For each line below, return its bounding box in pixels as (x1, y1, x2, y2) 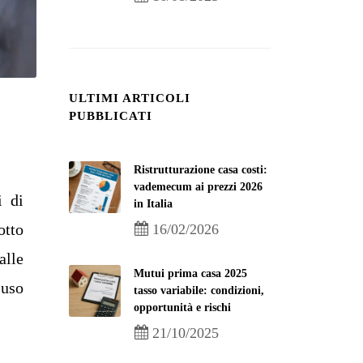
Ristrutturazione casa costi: (134, 164, 267, 176)
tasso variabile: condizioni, (134, 284, 264, 297)
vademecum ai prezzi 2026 (134, 181, 263, 193)
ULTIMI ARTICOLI (69, 92, 190, 105)
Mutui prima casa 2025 (134, 267, 247, 280)
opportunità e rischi (134, 301, 231, 314)
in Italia (134, 198, 173, 210)
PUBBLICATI (69, 109, 152, 122)
